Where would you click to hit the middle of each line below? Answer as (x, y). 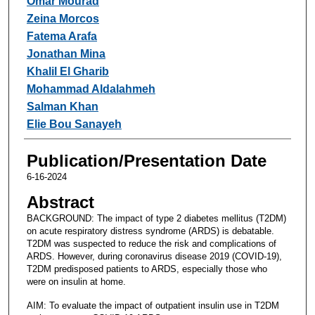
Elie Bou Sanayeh (74, 124)
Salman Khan (62, 106)
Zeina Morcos (63, 18)
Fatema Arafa (62, 36)
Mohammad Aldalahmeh (91, 89)
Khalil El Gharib (67, 71)
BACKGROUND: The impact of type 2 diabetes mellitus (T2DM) (156, 218)
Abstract (60, 202)
